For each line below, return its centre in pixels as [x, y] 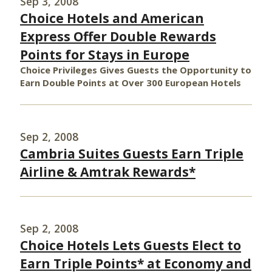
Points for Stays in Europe [105, 55]
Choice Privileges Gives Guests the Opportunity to [136, 70]
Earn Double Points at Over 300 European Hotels [131, 83]
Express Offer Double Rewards [118, 36]
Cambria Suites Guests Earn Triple [132, 154]
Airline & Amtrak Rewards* [108, 172]
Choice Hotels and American [112, 18]
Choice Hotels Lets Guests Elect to [131, 245]
